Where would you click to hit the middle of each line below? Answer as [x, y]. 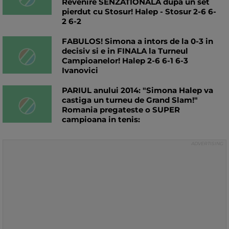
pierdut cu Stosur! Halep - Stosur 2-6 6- [139, 11]
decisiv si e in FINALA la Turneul [125, 51]
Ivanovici [80, 70]
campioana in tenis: [101, 119]
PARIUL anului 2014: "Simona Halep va [138, 90]
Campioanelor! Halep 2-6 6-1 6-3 [125, 60]
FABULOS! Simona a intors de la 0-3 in [138, 41]
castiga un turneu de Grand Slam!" [130, 100]
